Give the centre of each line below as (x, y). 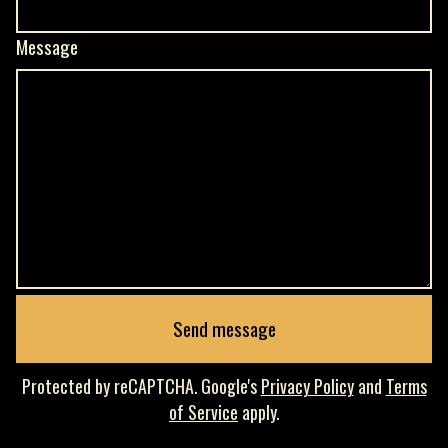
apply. (258, 412)
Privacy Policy (307, 386)
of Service (203, 412)
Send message (224, 328)
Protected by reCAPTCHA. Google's (141, 386)
